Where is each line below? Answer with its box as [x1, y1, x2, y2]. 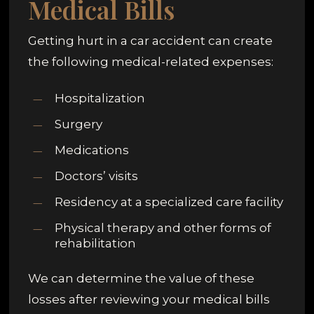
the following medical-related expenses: [28, 55, 274, 69]
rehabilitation [55, 235, 137, 250]
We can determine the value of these [28, 271, 255, 285]
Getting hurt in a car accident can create [28, 34, 273, 48]
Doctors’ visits [55, 168, 139, 183]
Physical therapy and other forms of [55, 220, 272, 235]
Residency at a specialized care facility [55, 194, 284, 209]
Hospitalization [55, 90, 146, 105]
